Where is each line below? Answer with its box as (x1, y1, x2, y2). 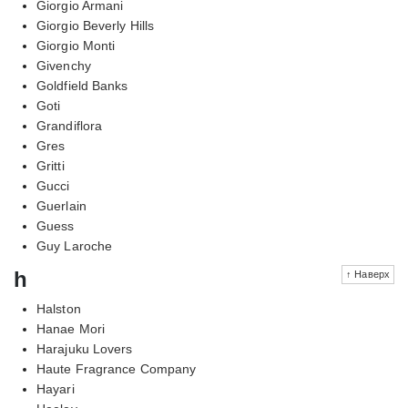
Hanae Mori (36, 321, 105, 336)
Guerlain (36, 198, 87, 213)
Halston (36, 301, 81, 316)
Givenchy (36, 57, 91, 73)
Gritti (36, 158, 65, 173)
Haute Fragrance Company (36, 361, 197, 376)
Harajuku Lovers (36, 341, 133, 356)
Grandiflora (36, 117, 103, 133)
